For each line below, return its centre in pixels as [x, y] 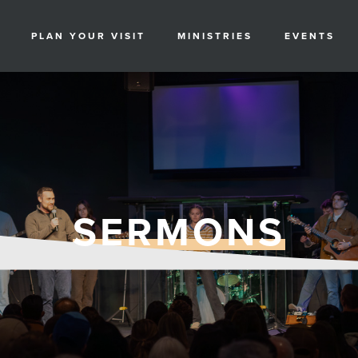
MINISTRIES [215, 36]
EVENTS [309, 36]
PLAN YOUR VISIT [88, 36]
